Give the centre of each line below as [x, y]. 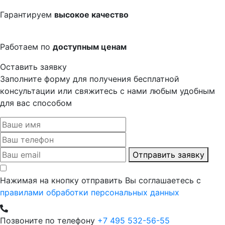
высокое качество [91, 14]
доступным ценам [90, 46]
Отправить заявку [168, 154]
